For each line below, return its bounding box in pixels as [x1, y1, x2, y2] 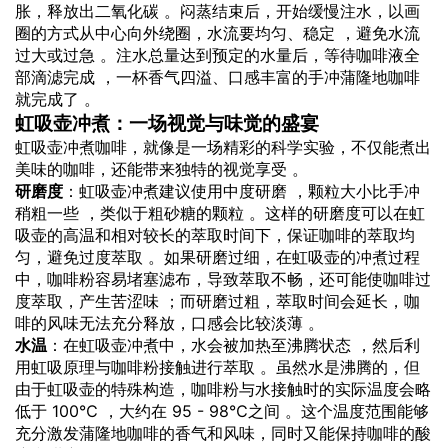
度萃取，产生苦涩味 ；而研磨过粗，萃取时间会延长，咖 [15, 290, 420, 311]
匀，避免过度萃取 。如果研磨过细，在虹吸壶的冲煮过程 [15, 246, 420, 267]
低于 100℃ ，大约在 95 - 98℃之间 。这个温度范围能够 [15, 400, 429, 421]
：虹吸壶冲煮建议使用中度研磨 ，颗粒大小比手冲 [63, 180, 420, 201]
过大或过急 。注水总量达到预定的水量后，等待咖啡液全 [15, 44, 420, 65]
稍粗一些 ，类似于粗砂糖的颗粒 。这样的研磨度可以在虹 [15, 202, 425, 223]
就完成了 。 [15, 88, 100, 109]
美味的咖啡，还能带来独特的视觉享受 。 [15, 158, 308, 179]
